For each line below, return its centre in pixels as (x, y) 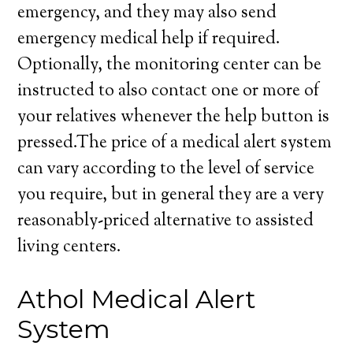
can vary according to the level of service (166, 169)
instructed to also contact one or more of (169, 91)
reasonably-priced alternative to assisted (166, 221)
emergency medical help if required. (149, 39)
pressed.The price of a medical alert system (175, 143)
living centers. (70, 247)
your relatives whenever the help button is (174, 117)
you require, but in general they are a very (171, 195)
